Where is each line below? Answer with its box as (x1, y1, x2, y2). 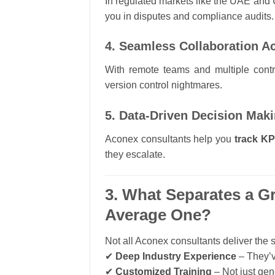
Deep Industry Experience (115, 250, 236, 261)
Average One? (105, 206, 211, 223)
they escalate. (105, 149, 165, 160)
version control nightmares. (105, 80, 222, 91)
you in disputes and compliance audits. (105, 10, 274, 21)
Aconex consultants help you (105, 134, 234, 145)
